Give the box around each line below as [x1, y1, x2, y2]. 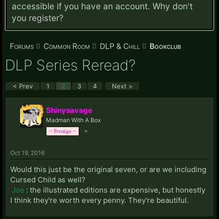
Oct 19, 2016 [10, 149, 44, 156]
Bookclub [150, 42, 181, 51]
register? [29, 13, 64, 23]
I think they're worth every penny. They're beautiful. [10, 195, 189, 205]
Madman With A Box [46, 116, 101, 124]
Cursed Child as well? [10, 175, 86, 184]
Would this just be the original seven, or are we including [10, 164, 206, 174]
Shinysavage [46, 105, 92, 115]
